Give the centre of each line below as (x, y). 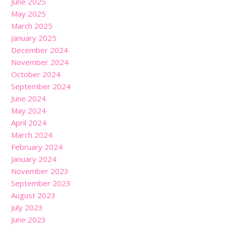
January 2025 (34, 38)
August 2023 (33, 195)
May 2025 (29, 13)
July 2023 (27, 207)
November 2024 (40, 62)
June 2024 (29, 98)
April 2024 (29, 122)
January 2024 (34, 159)
